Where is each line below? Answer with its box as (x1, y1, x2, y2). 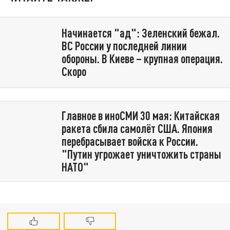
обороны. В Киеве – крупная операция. (61, 51, 223, 66)
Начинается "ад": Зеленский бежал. (61, 26, 220, 41)
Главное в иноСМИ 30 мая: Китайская (61, 108, 220, 123)
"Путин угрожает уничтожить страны (61, 147, 221, 162)
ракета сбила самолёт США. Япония (61, 121, 213, 136)
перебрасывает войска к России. (61, 134, 198, 149)
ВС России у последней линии (61, 39, 187, 53)
